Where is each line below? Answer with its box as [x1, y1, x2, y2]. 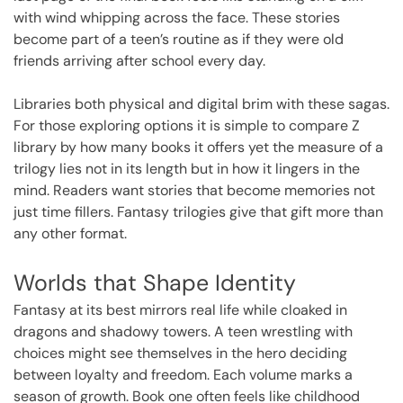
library [13, 137, 57, 157]
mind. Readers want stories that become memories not [13, 180, 375, 200]
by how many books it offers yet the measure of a [57, 137, 383, 157]
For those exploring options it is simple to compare [13, 115, 352, 135]
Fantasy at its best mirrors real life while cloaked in [13, 300, 347, 319]
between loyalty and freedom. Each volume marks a [13, 364, 353, 384]
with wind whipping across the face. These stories [13, 7, 340, 27]
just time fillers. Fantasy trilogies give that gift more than [13, 201, 383, 221]
